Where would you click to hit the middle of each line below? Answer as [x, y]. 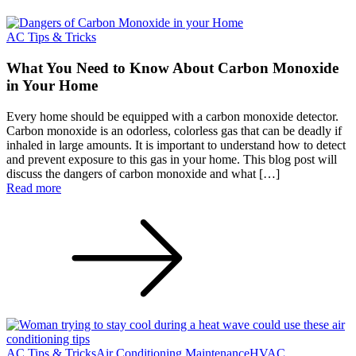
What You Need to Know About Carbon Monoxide [172, 68]
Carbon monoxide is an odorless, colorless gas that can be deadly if [174, 130]
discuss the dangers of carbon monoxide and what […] [143, 173]
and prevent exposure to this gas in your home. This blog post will [172, 159]
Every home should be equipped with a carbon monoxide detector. [172, 116]
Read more [34, 188]
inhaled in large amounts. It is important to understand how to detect [176, 145]
